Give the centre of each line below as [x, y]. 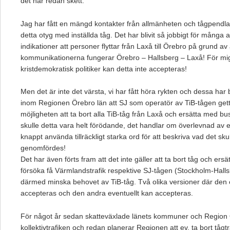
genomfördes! [43, 148]
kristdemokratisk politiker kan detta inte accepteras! [104, 69]
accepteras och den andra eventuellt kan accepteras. [107, 193]
